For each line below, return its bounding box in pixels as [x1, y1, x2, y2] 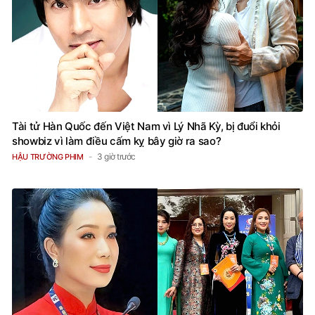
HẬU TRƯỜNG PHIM [12, 152, 84, 162]
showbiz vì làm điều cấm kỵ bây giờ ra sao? [12, 134, 221, 148]
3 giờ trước [97, 151, 136, 162]
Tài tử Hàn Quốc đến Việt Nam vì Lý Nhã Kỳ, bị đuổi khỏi [12, 120, 281, 134]
